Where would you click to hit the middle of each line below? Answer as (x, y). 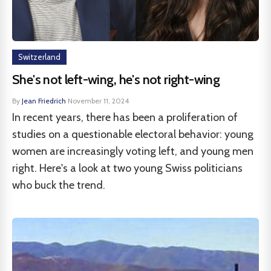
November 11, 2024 (98, 101)
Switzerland (39, 57)
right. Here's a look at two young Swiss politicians (127, 168)
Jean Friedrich (44, 101)
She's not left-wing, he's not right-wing (116, 80)
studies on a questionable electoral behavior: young (133, 134)
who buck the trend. (59, 185)
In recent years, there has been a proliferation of (125, 117)
